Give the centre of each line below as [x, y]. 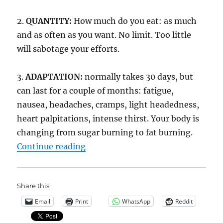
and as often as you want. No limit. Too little [104, 35]
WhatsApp [136, 201]
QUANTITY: [49, 21]
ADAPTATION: [54, 77]
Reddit [184, 201]
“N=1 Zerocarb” [116, 146]
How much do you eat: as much [134, 21]
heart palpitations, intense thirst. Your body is [108, 119]
